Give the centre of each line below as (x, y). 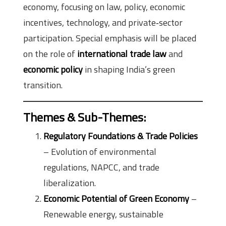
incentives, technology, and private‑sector (103, 22)
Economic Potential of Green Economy (116, 198)
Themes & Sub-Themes (83, 117)
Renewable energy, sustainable (103, 214)
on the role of (50, 53)
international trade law (122, 53)
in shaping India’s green (129, 69)
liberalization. (70, 183)
